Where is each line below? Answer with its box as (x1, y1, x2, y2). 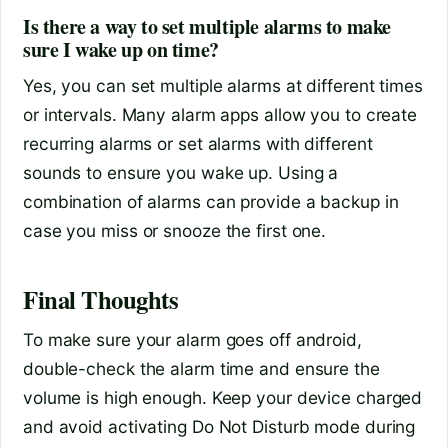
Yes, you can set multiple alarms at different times (23, 75, 423, 97)
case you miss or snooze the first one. (23, 220, 327, 242)
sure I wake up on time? (23, 35, 219, 65)
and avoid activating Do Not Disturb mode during (23, 416, 416, 438)
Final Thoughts (23, 280, 179, 317)
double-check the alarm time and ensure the (23, 358, 380, 380)
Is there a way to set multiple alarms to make (23, 12, 392, 42)
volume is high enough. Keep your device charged (23, 387, 423, 409)
